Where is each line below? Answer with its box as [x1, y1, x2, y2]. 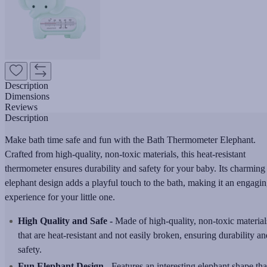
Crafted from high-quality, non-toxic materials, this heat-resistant [5, 148, 246, 159]
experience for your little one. [5, 191, 115, 202]
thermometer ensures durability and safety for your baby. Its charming [5, 163, 265, 173]
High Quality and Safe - [18, 215, 113, 226]
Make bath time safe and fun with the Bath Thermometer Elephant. [5, 134, 256, 145]
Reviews [5, 101, 38, 112]
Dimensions [5, 91, 49, 101]
